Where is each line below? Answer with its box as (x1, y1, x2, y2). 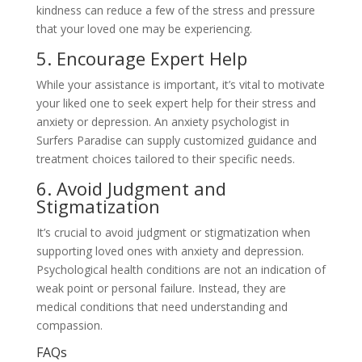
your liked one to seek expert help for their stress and (36, 95, 316, 111)
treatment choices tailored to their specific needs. (36, 151, 295, 166)
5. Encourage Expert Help (36, 46, 247, 70)
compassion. (36, 318, 103, 333)
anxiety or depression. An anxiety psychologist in (36, 114, 289, 129)
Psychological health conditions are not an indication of (36, 262, 326, 277)
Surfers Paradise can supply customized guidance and (36, 133, 317, 148)
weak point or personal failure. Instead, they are (36, 280, 286, 296)
